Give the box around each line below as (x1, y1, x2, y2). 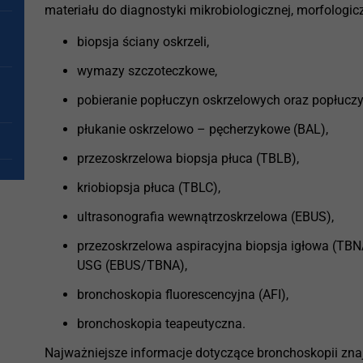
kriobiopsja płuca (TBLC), (77, 179, 221, 195)
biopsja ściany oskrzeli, (77, 33, 210, 49)
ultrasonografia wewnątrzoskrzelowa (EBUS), (77, 208, 335, 224)
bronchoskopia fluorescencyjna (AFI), (77, 286, 289, 302)
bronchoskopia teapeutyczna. (77, 315, 246, 331)
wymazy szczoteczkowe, (77, 62, 218, 79)
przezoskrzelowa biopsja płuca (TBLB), (77, 150, 300, 166)
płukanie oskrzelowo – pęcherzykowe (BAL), (77, 121, 329, 137)
